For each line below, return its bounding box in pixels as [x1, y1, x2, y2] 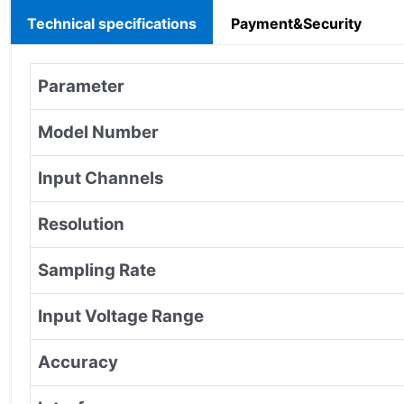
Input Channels [38, 167, 163, 188]
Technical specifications [27, 14, 197, 32]
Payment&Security [231, 14, 362, 32]
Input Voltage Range [38, 305, 204, 326]
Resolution [38, 213, 124, 234]
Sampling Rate [38, 259, 156, 280]
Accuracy [38, 351, 118, 372]
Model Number [38, 121, 159, 142]
